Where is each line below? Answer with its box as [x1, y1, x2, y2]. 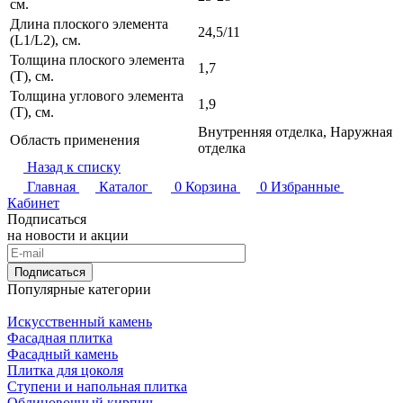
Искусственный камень [7, 313, 152, 329]
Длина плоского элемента [10, 15, 168, 31]
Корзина [185, 178, 237, 194]
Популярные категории [7, 281, 151, 297]
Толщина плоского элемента [10, 51, 184, 67]
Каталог [99, 178, 148, 194]
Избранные [271, 178, 340, 194]
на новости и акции [7, 227, 129, 243]
